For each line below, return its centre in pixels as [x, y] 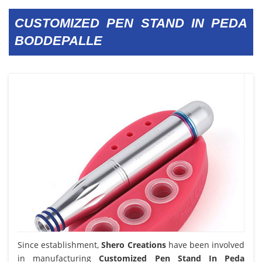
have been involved [205, 244]
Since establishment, [60, 244]
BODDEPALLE [58, 40]
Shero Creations [134, 244]
